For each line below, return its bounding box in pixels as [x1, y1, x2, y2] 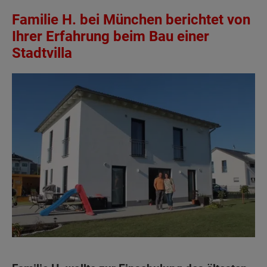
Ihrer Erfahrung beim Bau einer [12, 28, 209, 45]
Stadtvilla [12, 45, 72, 62]
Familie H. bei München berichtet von [12, 11, 250, 29]
